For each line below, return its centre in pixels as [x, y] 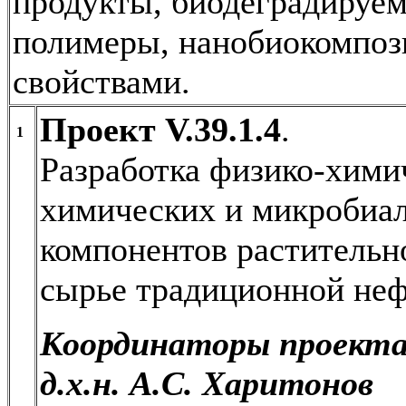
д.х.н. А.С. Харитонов [207, 383]
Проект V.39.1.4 [160, 129]
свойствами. [101, 81]
